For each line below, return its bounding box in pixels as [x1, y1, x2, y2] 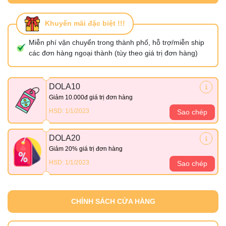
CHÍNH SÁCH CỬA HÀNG [71, 197, 155, 205]
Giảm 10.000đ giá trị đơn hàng [49, 93, 133, 101]
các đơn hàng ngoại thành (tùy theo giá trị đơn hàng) [29, 48, 198, 57]
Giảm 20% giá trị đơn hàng [49, 145, 123, 152]
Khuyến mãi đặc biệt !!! [45, 19, 125, 28]
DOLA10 [49, 82, 80, 91]
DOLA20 [49, 133, 80, 142]
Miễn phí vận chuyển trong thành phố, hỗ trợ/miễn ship [29, 38, 204, 46]
